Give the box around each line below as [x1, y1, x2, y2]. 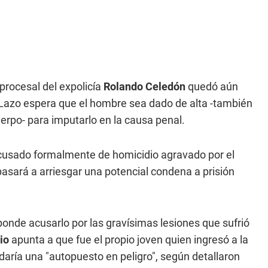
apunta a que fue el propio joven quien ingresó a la [9, 233, 248, 246]
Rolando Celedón [103, 80, 188, 93]
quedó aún [188, 80, 238, 93]
